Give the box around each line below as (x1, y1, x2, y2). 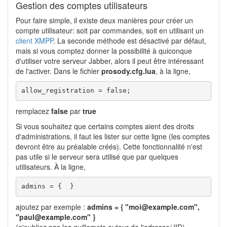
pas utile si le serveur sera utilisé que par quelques (16, 151, 178, 162)
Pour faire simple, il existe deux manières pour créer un (16, 15, 193, 25)
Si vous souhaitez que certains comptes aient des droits (16, 121, 194, 131)
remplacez (16, 105, 51, 116)
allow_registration (21, 87, 98, 95)
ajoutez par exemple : (16, 201, 87, 212)
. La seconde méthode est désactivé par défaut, (53, 35, 206, 46)
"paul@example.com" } (16, 211, 95, 222)
